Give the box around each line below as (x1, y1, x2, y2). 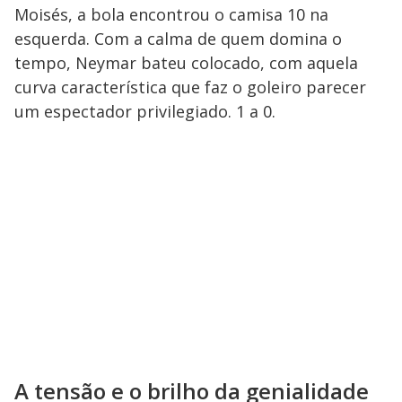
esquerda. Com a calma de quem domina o (14, 28, 342, 50)
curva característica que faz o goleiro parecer (14, 76, 366, 99)
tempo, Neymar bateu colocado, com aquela (14, 52, 358, 74)
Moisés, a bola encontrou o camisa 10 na (14, 4, 328, 26)
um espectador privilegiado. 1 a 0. (14, 100, 275, 123)
